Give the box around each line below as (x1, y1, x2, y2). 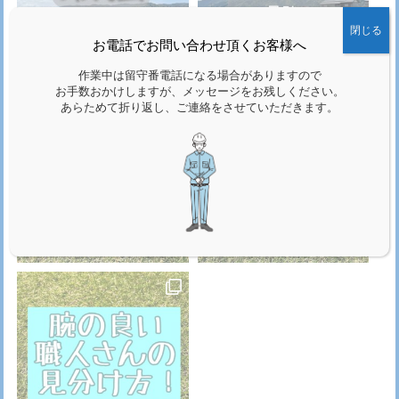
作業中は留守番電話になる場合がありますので (77, 69, 322, 83)
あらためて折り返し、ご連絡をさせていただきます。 (61, 101, 338, 115)
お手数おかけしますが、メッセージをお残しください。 (54, 85, 345, 99)
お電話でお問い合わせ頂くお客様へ (93, 37, 306, 53)
